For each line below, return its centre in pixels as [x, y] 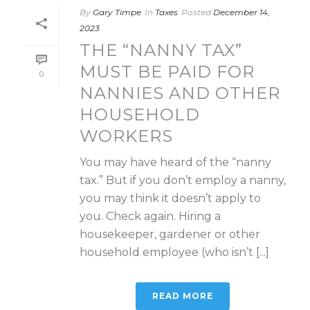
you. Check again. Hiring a [150, 216]
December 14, [241, 12]
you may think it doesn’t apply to [170, 198]
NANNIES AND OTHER [180, 93]
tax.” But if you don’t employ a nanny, [183, 180]
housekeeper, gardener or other [170, 234]
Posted [196, 12]
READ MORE [183, 295]
